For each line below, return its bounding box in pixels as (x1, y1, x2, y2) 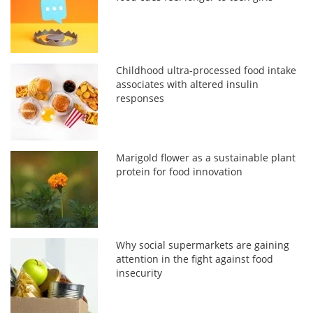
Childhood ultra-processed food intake (116, 63, 297, 77)
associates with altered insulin (116, 77, 259, 91)
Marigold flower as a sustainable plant (116, 150, 296, 164)
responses (116, 91, 165, 105)
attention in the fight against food (116, 252, 274, 265)
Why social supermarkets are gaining (116, 238, 290, 252)
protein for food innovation (116, 164, 243, 178)
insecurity (116, 265, 163, 279)
